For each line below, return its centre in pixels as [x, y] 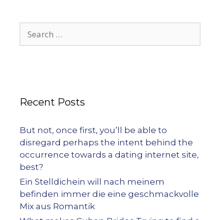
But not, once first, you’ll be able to [93, 130]
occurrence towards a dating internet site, [109, 155]
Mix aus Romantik [57, 206]
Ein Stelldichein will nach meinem [92, 182]
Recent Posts [52, 102]
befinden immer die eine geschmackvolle [109, 194]
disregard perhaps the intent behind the [106, 142]
